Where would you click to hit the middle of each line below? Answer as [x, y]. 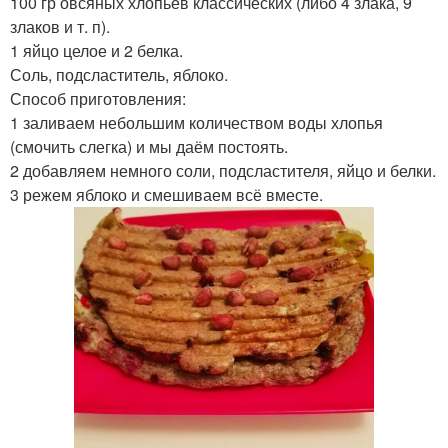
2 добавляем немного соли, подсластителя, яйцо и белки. [223, 170]
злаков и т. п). [60, 26]
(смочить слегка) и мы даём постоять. [149, 146]
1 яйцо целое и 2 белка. [96, 50]
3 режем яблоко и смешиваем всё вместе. [166, 194]
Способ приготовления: [98, 98]
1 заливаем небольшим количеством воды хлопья [196, 122]
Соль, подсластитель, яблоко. [119, 74]
